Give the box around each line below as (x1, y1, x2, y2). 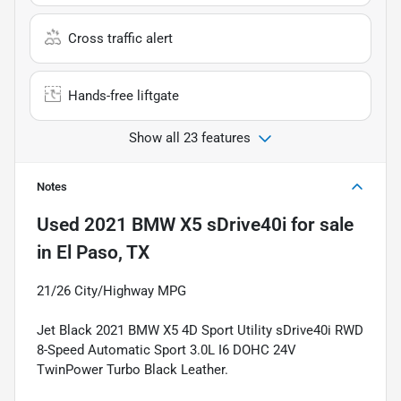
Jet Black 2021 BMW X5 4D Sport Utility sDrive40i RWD (37, 321, 363, 338)
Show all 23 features (129, 129, 251, 146)
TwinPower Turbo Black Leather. (37, 361, 228, 378)
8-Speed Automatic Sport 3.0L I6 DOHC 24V (37, 341, 296, 358)
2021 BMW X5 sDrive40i (84, 213, 286, 235)
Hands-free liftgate (68, 87, 179, 104)
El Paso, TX (56, 241, 149, 263)
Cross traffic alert (68, 30, 173, 47)
